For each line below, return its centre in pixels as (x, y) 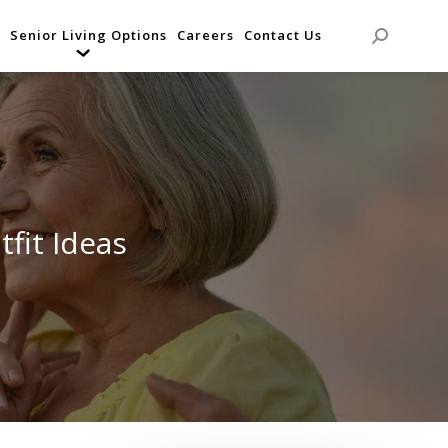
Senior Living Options (88, 35)
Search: (399, 43)
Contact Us (283, 35)
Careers (205, 35)
